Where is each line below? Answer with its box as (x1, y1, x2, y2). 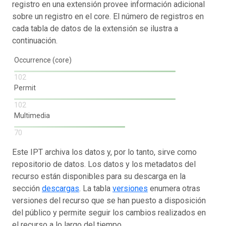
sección (12, 184, 42, 193)
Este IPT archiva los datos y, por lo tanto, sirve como (12, 147, 197, 157)
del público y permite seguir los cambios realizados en (12, 208, 206, 217)
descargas (42, 184, 79, 193)
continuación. (12, 36, 58, 45)
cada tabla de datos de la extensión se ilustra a (12, 24, 178, 33)
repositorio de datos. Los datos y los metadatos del (12, 159, 196, 169)
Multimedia (14, 111, 51, 120)
